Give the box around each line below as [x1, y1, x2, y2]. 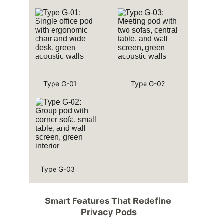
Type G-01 [43, 79, 77, 88]
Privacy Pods [81, 207, 137, 217]
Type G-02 [130, 79, 165, 88]
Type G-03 [40, 165, 75, 173]
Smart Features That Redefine [44, 196, 173, 206]
